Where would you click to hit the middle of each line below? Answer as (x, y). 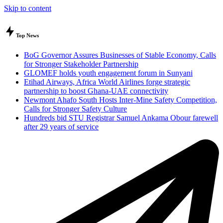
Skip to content (28, 8)
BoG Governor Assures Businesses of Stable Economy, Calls (120, 55)
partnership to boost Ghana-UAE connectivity (96, 91)
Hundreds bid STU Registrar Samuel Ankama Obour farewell (121, 117)
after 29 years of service (61, 126)
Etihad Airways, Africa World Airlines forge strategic (107, 82)
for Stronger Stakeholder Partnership (81, 64)
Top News (27, 35)
